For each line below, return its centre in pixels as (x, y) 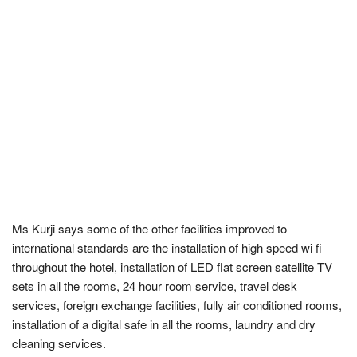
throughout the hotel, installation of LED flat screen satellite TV (172, 266)
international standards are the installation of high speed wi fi (167, 247)
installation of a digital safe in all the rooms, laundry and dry (164, 324)
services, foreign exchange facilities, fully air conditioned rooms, (177, 304)
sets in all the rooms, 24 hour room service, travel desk (155, 285)
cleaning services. (59, 343)
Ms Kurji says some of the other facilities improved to (149, 228)
